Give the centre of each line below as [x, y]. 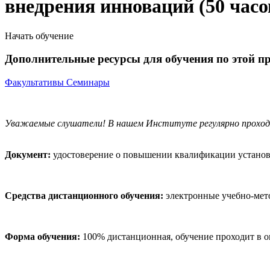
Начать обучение [39, 36]
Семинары [88, 83]
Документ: [28, 155]
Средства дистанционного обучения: [84, 196]
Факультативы [36, 83]
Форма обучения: [42, 237]
